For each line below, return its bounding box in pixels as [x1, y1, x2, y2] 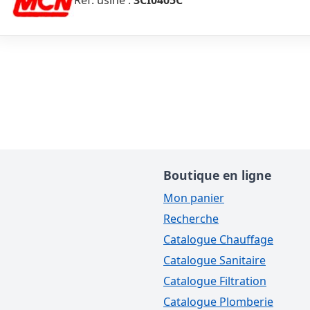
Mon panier [163, 190, 224, 206]
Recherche [163, 210, 219, 226]
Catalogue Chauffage [163, 231, 273, 247]
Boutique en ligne [163, 166, 271, 183]
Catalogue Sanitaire [163, 252, 266, 268]
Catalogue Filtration [163, 273, 266, 289]
